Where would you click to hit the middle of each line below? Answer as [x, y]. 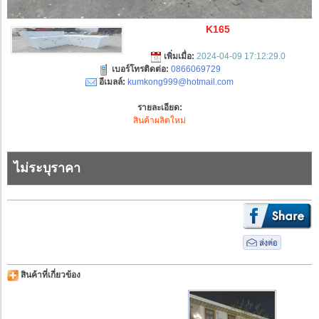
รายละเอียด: [159, 108]
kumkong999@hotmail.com [181, 82]
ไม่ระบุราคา [47, 168]
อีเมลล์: [112, 82]
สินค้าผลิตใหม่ [159, 121]
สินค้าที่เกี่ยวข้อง [49, 275]
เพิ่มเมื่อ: [179, 57]
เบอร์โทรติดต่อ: [140, 69]
